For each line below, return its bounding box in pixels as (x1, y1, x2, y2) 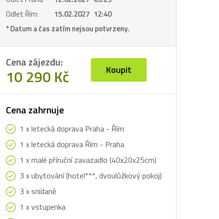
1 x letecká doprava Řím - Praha (20, 138, 124, 150)
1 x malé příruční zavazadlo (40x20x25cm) (20, 154, 156, 166)
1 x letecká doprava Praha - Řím (20, 123, 124, 134)
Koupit (106, 63, 131, 76)
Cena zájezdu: (6, 54, 63, 69)
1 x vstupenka (20, 201, 66, 213)
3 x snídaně (20, 185, 56, 197)
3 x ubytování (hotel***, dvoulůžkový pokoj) (20, 170, 162, 181)
